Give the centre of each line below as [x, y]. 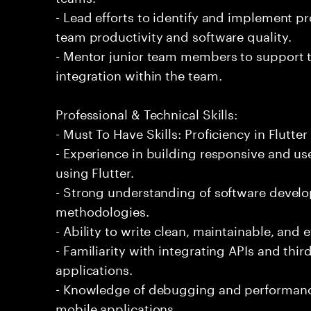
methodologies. [102, 210]
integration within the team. [139, 74]
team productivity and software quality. [174, 35]
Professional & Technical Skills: [147, 112]
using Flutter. [95, 171]
